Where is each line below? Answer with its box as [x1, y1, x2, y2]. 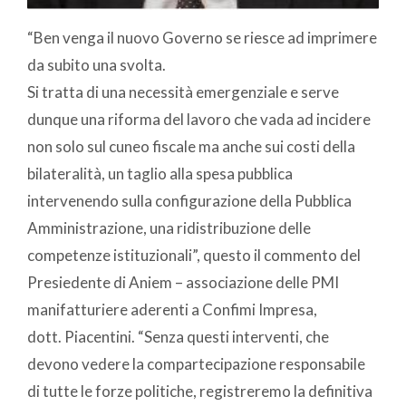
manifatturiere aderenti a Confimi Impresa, [27, 300, 317, 320]
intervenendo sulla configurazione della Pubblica [27, 191, 352, 211]
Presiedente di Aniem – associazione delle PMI [27, 273, 339, 293]
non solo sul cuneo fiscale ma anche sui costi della [27, 137, 355, 157]
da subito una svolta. [27, 55, 166, 75]
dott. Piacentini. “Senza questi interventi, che [27, 327, 329, 347]
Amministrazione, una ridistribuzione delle [27, 218, 311, 238]
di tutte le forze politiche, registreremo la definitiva [27, 382, 372, 401]
